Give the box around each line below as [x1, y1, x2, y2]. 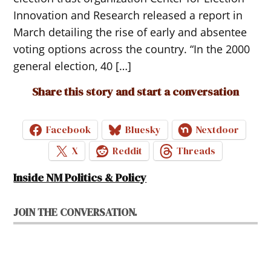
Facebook [46, 123, 91, 137]
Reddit [113, 144, 142, 158]
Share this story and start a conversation [32, 83, 239, 99]
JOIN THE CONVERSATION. [13, 204, 138, 220]
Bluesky [125, 123, 161, 137]
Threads [177, 144, 215, 158]
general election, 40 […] [13, 58, 132, 73]
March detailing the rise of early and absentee [13, 24, 247, 39]
